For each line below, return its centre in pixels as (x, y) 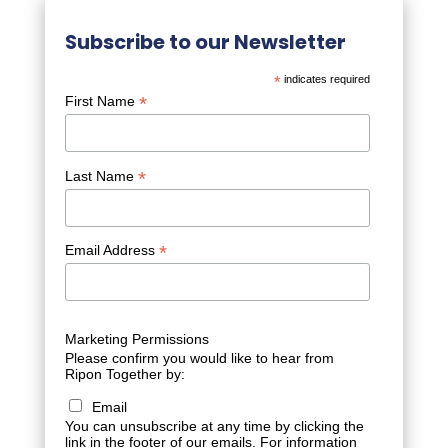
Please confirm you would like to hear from (199, 357)
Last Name (101, 175)
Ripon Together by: (124, 373)
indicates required (326, 79)
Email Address (111, 250)
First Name (101, 101)
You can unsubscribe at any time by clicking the (214, 425)
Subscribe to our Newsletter (205, 42)
